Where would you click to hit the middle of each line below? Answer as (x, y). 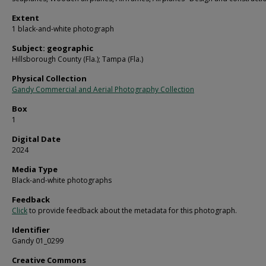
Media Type (35, 170)
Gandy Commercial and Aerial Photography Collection (103, 90)
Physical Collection (49, 79)
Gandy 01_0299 (38, 241)
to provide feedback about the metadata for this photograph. (132, 211)
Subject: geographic (53, 48)
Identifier (31, 230)
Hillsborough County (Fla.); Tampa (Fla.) (77, 59)
